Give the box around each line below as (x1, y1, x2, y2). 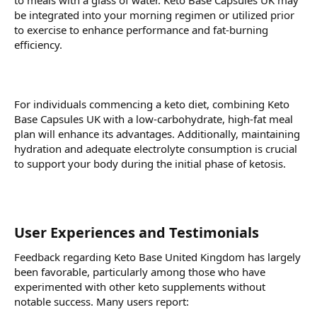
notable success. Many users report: (14, 294, 189, 309)
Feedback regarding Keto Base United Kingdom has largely (14, 250, 301, 265)
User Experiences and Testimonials (14, 223, 259, 243)
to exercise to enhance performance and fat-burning (14, 23, 268, 38)
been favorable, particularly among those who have (14, 265, 265, 279)
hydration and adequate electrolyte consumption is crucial (14, 142, 297, 156)
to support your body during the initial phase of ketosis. (14, 156, 286, 171)
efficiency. (14, 38, 62, 52)
